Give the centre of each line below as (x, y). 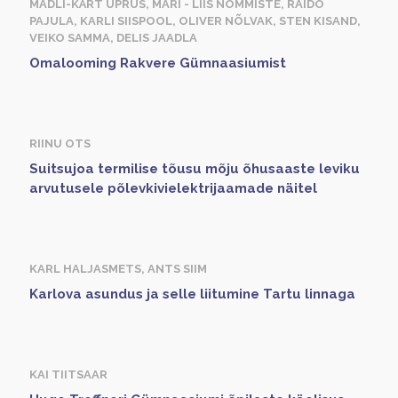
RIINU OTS (60, 143)
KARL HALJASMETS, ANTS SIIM (118, 269)
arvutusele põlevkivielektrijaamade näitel (173, 188)
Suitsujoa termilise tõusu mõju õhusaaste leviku (195, 169)
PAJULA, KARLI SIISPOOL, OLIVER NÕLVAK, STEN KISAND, (195, 21)
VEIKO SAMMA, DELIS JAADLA (113, 38)
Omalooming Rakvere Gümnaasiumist (158, 63)
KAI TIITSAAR (68, 374)
